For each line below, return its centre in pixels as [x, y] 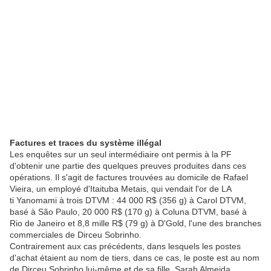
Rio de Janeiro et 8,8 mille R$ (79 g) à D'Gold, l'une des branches [135, 224]
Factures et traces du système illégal [86, 143]
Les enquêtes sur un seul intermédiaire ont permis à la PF [121, 155]
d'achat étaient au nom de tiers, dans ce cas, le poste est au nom [135, 258]
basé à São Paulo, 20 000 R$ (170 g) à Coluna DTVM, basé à [128, 212]
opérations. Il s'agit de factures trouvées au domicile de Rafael [129, 178]
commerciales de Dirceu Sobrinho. [76, 235]
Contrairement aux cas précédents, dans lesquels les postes [125, 247]
